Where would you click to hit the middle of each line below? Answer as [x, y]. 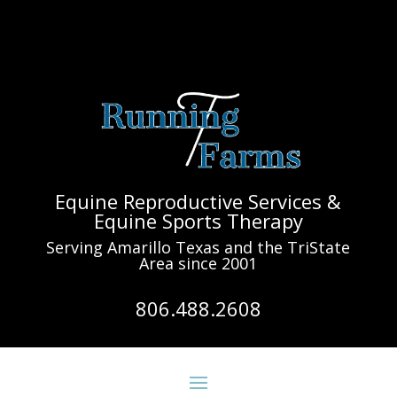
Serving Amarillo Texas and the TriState [198, 247]
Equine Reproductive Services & [198, 201]
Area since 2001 [198, 263]
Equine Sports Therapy [198, 220]
